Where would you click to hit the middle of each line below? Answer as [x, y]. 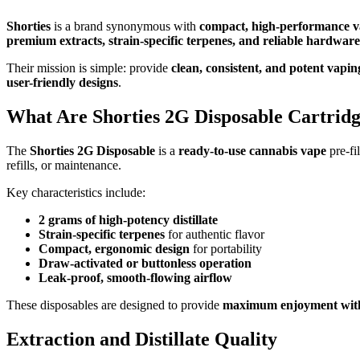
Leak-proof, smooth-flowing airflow [135, 278]
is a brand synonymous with [125, 27]
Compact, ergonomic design [114, 249]
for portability [226, 249]
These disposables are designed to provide [115, 305]
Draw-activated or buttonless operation [145, 264]
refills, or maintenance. [64, 166]
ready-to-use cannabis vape [252, 151]
